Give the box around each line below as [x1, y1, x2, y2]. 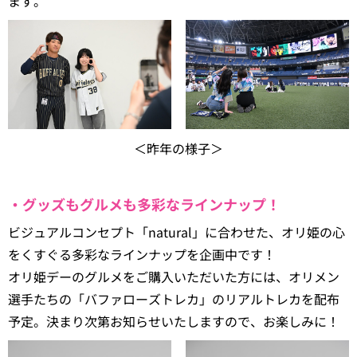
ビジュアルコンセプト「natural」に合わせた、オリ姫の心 [8, 222, 345, 242]
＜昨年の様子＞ [134, 139, 223, 159]
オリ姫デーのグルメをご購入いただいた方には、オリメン [8, 267, 339, 287]
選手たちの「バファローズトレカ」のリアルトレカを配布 [8, 289, 339, 309]
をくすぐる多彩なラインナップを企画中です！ [8, 245, 276, 265]
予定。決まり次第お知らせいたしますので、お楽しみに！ [8, 312, 339, 331]
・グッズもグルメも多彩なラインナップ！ [8, 194, 280, 215]
